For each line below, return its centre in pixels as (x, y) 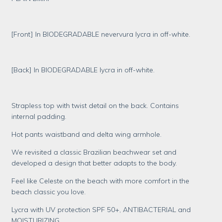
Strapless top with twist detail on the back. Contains (95, 106)
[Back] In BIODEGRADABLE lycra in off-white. (83, 70)
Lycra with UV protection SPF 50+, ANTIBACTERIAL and (101, 210)
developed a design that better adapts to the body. (94, 163)
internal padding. (39, 116)
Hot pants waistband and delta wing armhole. (87, 134)
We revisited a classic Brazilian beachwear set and (94, 152)
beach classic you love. (49, 192)
